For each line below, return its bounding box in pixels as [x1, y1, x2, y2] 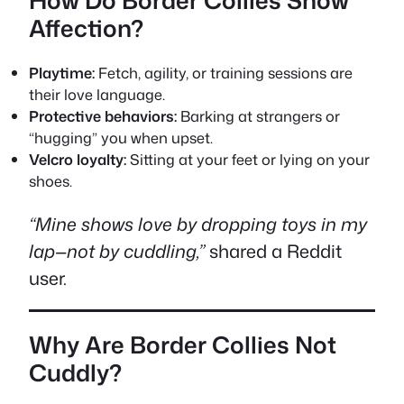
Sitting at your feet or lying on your [126, 148, 370, 170]
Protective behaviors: [29, 105, 177, 126]
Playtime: [29, 61, 95, 83]
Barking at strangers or [177, 105, 340, 126]
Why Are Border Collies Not [29, 328, 336, 362]
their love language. [29, 83, 165, 105]
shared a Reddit [205, 237, 342, 263]
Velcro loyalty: [29, 148, 126, 170]
